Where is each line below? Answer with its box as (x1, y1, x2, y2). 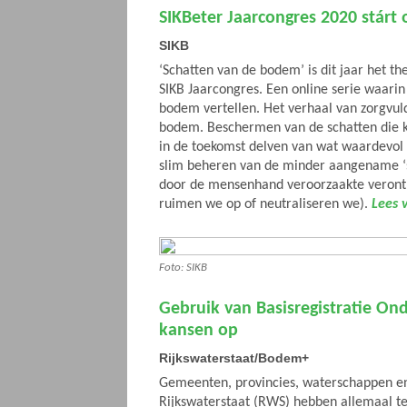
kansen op (159, 322, 238, 340)
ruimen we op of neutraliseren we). (159, 197, 372, 212)
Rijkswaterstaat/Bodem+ (159, 351, 309, 365)
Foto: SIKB (159, 262, 207, 273)
